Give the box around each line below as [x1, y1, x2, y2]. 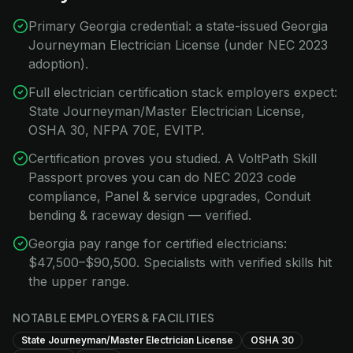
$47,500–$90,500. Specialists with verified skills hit [28, 255, 332, 270]
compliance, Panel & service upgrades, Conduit [28, 188, 310, 204]
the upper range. [28, 273, 129, 289]
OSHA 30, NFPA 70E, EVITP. [28, 122, 204, 138]
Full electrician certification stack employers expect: [28, 84, 337, 100]
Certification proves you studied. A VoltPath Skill [28, 150, 317, 166]
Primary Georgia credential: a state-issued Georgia [28, 18, 328, 34]
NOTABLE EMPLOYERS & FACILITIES [13, 310, 215, 325]
